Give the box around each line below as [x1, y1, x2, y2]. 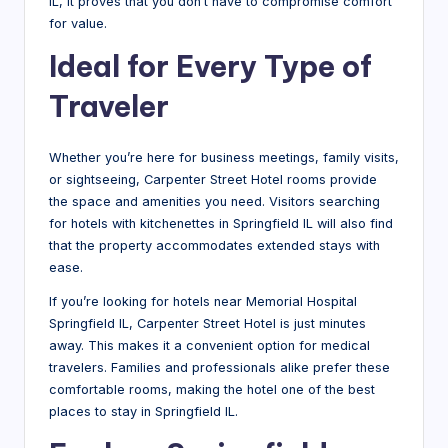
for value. [49, 16, 107, 32]
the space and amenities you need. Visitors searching [49, 194, 380, 210]
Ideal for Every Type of [49, 48, 372, 86]
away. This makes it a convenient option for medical [49, 338, 370, 354]
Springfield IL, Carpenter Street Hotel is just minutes [49, 316, 366, 332]
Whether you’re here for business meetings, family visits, [49, 150, 399, 166]
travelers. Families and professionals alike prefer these [49, 360, 390, 376]
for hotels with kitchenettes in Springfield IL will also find [49, 216, 393, 232]
